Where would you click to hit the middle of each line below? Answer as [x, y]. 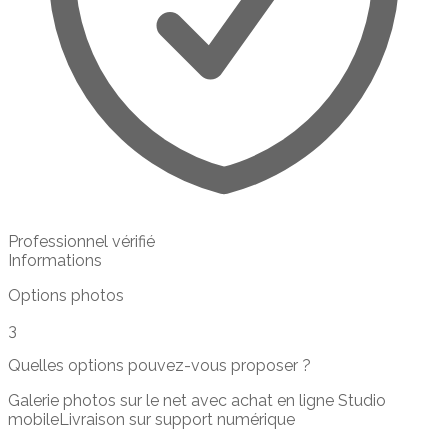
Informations [55, 260]
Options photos [66, 295]
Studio [362, 400]
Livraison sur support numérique [177, 419]
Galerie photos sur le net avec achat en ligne [173, 400]
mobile [33, 419]
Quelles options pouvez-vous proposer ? [159, 365]
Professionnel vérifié [81, 241]
